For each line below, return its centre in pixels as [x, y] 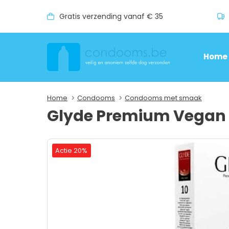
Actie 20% [72, 150]
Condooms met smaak [163, 98]
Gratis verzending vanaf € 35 [111, 16]
